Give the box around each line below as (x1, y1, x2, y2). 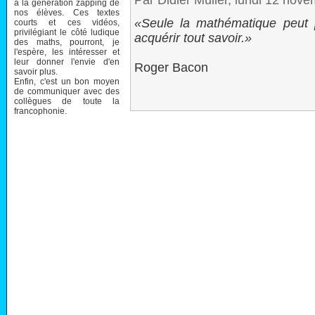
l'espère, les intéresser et (14, 46, 120, 57)
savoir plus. (14, 66, 58, 77)
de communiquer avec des (14, 86, 120, 96)
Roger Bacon (134, 60, 208, 75)
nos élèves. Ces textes (14, 7, 120, 18)
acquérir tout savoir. (134, 31, 245, 45)
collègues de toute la (14, 96, 120, 106)
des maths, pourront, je (14, 37, 120, 47)
